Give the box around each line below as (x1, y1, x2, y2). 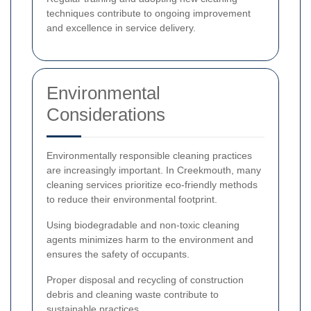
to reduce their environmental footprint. (47, 194, 217, 205)
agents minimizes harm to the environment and (47, 234, 253, 246)
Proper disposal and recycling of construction (47, 274, 244, 286)
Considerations (47, 104, 165, 126)
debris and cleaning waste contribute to (47, 289, 219, 301)
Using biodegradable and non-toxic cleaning (47, 219, 239, 231)
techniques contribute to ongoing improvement (47, 8, 251, 19)
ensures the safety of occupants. (47, 249, 190, 260)
